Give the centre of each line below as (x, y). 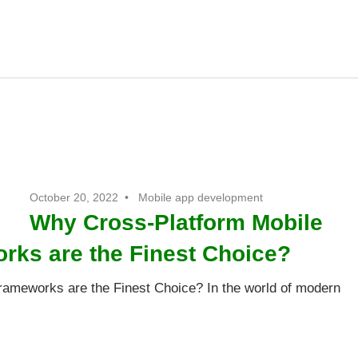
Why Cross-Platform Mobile (177, 223)
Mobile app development (201, 198)
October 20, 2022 (74, 198)
